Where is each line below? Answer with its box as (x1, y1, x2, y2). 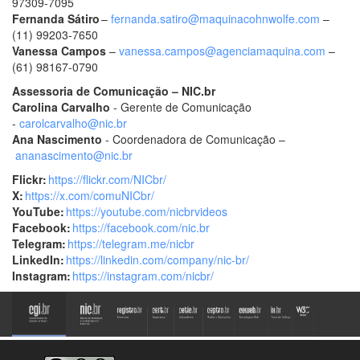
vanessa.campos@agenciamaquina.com (119, 42, 325, 59)
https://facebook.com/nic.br (72, 219, 210, 235)
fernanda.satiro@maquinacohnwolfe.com (111, 10, 320, 27)
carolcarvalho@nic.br (19, 114, 127, 131)
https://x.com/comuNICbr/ (25, 186, 154, 203)
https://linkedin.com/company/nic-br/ (66, 251, 249, 268)
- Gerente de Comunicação (113, 98, 252, 115)
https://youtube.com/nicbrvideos (66, 202, 227, 219)
